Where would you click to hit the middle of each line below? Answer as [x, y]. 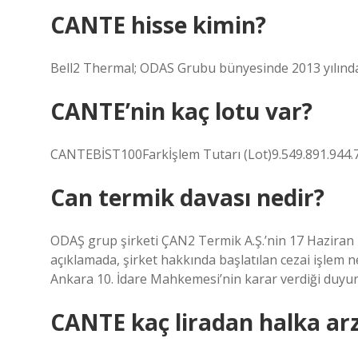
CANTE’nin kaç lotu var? [181, 111]
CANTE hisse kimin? [158, 25]
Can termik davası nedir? [187, 197]
